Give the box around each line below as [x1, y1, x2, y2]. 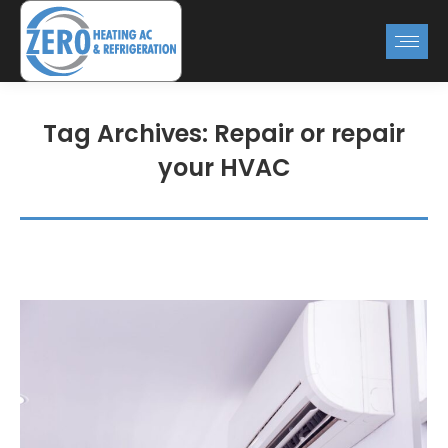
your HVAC [157, 151, 291, 184]
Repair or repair [214, 117, 405, 150]
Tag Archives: [43, 117, 214, 150]
